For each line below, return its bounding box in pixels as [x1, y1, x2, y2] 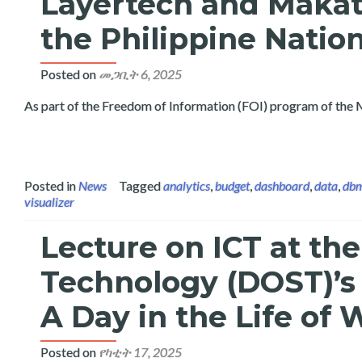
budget [215, 178, 250, 193]
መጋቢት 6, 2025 [99, 66, 182, 82]
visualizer [24, 194, 74, 209]
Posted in [24, 178, 78, 193]
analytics [163, 178, 210, 193]
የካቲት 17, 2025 [99, 344, 182, 360]
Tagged [119, 178, 163, 193]
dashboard [255, 178, 309, 193]
